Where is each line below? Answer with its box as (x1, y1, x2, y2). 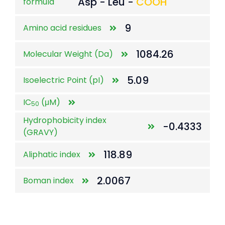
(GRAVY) (23, 127, 58, 138)
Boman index (23, 175, 74, 186)
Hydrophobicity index (23, 115, 106, 126)
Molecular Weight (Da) (23, 48, 113, 60)
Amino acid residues (23, 22, 101, 34)
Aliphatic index (23, 149, 80, 160)
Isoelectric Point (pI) (23, 74, 104, 86)
